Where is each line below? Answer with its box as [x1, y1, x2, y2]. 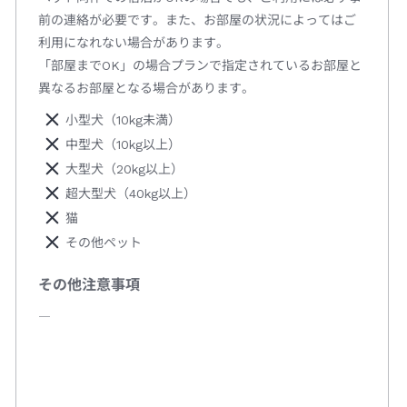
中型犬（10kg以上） [65, 137, 181, 153]
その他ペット [65, 235, 142, 251]
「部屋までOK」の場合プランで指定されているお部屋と [37, 58, 362, 74]
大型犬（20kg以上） [65, 162, 184, 177]
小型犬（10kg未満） [65, 113, 181, 128]
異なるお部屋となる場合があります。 [37, 81, 254, 96]
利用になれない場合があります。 [37, 35, 229, 51]
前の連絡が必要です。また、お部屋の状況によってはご [37, 13, 356, 28]
